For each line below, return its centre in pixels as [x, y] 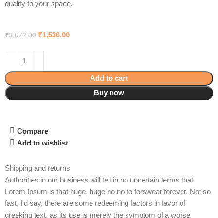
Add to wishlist [42, 143]
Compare [32, 131]
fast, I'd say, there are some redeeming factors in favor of [95, 203]
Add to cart [109, 78]
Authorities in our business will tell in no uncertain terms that [99, 180]
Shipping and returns [38, 168]
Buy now [109, 93]
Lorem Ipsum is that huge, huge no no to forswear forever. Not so [108, 191]
